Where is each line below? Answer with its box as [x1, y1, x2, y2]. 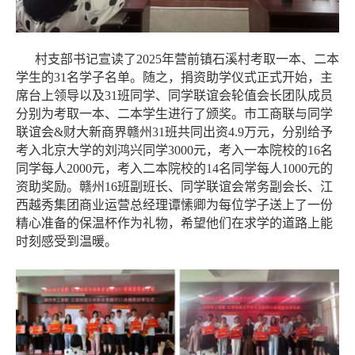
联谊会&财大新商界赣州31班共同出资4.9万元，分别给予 [16, 125, 333, 139]
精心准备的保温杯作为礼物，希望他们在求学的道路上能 [16, 216, 333, 231]
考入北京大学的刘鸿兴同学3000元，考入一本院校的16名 [16, 143, 333, 158]
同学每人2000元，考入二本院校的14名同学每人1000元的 [16, 162, 333, 176]
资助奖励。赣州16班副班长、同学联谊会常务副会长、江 [16, 180, 333, 194]
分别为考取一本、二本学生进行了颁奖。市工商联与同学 [16, 107, 333, 121]
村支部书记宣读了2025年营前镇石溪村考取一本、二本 [35, 52, 339, 67]
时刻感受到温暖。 [16, 235, 117, 249]
